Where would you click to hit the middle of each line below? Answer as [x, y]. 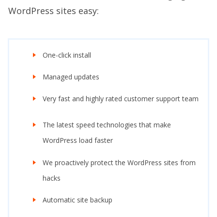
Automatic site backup [77, 200]
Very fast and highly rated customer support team [121, 99]
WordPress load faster [78, 140]
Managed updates [71, 77]
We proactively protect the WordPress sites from [119, 162]
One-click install [67, 55]
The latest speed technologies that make [107, 125]
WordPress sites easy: [54, 10]
